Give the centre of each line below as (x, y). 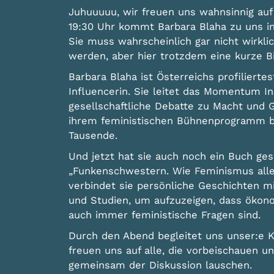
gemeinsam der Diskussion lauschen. (160, 265)
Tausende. (93, 136)
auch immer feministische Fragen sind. (164, 215)
